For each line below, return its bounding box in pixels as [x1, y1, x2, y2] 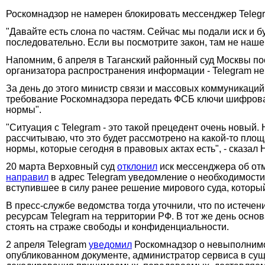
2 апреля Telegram [6, 239, 89, 250]
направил [6, 172, 49, 182]
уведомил [89, 239, 132, 250]
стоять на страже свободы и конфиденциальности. [6, 221, 229, 232]
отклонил [117, 161, 157, 172]
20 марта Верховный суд [6, 161, 117, 172]
